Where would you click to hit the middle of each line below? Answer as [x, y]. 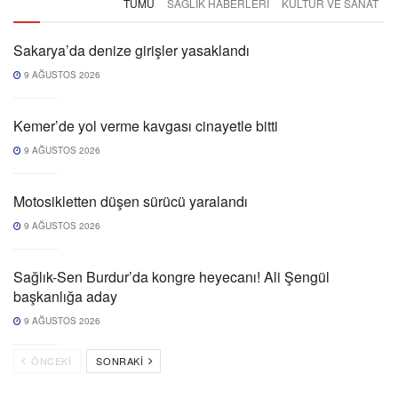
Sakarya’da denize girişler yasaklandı [131, 50]
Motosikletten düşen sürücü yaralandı [131, 201]
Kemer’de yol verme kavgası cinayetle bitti [146, 125]
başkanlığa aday [65, 296]
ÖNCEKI [50, 360]
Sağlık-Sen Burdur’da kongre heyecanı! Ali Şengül [171, 276]
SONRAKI [121, 360]
